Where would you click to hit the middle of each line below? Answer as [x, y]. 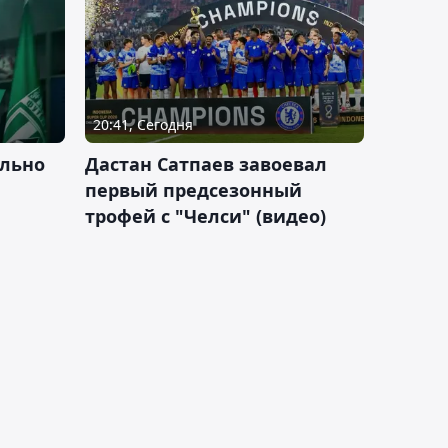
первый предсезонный [193, 190]
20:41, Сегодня [143, 125]
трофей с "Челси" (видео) [205, 216]
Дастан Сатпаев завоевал [206, 164]
